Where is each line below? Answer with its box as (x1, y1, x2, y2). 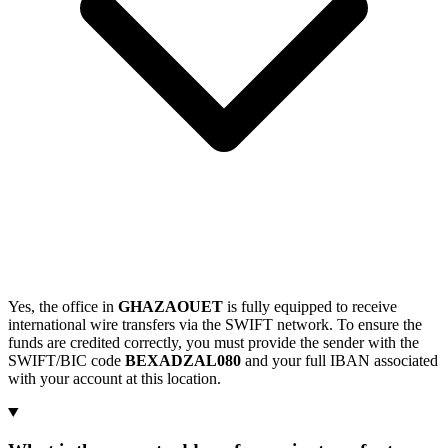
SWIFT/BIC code (8, 351, 125, 369)
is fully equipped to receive (223, 297, 397, 315)
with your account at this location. (8, 369, 221, 387)
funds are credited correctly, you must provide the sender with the (8, 333, 419, 351)
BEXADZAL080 (125, 351, 241, 369)
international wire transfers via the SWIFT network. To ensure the (8, 315, 422, 333)
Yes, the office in (8, 297, 118, 315)
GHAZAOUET (118, 297, 223, 315)
